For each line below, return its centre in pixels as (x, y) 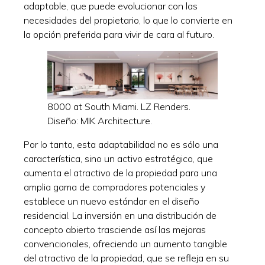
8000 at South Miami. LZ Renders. (119, 106)
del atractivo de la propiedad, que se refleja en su (126, 258)
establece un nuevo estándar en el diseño (112, 201)
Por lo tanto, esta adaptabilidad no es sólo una (121, 144)
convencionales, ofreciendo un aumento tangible (125, 243)
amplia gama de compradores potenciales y (114, 187)
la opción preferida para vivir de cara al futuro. (119, 34)
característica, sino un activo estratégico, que (118, 158)
